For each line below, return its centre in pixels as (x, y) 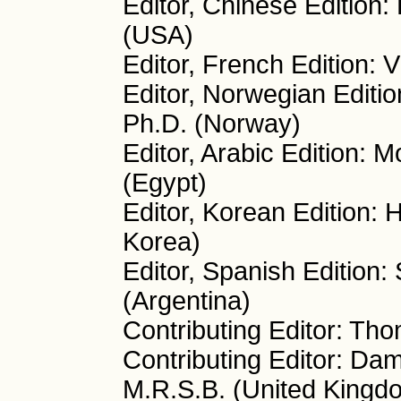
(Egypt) (164, 183)
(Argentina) (186, 301)
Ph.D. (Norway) (211, 124)
